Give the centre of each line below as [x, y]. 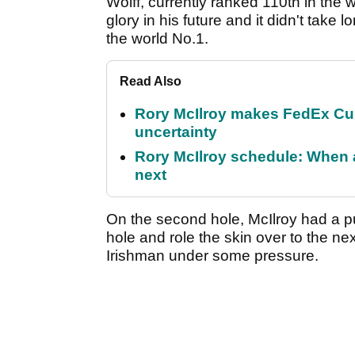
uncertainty [176, 132]
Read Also [151, 82]
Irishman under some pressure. [212, 256]
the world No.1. [157, 39]
